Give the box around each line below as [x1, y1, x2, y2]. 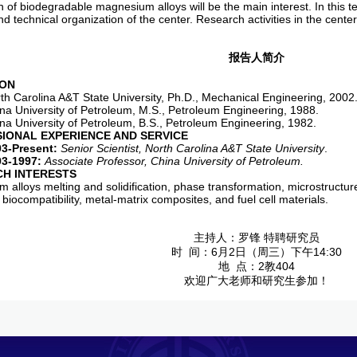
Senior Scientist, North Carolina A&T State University [61, 142, 324, 155]
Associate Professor [45, 155, 144, 167]
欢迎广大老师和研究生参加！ [184, 274, 329, 287]
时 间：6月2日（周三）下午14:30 [171, 245, 342, 258]
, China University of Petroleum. [144, 155, 304, 167]
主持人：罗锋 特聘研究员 [194, 231, 320, 244]
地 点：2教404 [218, 260, 295, 273]
